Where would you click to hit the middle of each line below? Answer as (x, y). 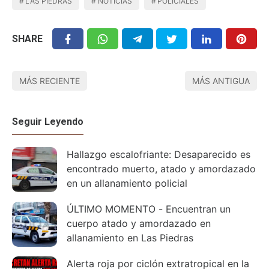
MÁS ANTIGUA (221, 81)
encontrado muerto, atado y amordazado (161, 169)
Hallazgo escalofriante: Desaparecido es (120, 155)
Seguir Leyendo (48, 122)
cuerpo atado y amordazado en (139, 224)
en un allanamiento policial (127, 183)
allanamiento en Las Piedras (130, 238)
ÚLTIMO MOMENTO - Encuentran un (149, 209)
